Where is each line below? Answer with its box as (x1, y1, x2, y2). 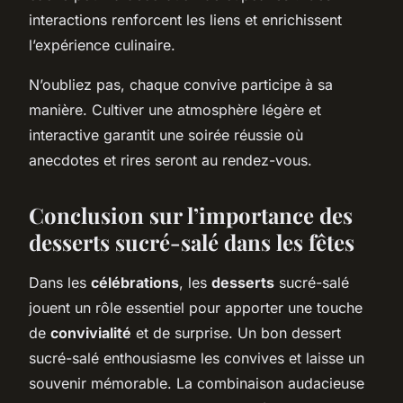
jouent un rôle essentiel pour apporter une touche (29, 298, 363, 317)
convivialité (50, 323, 131, 342)
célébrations (91, 273, 179, 291)
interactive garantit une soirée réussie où (29, 125, 303, 144)
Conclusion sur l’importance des (29, 200, 353, 229)
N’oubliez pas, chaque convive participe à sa (29, 75, 333, 94)
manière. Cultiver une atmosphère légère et (29, 100, 321, 119)
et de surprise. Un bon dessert (131, 323, 341, 342)
